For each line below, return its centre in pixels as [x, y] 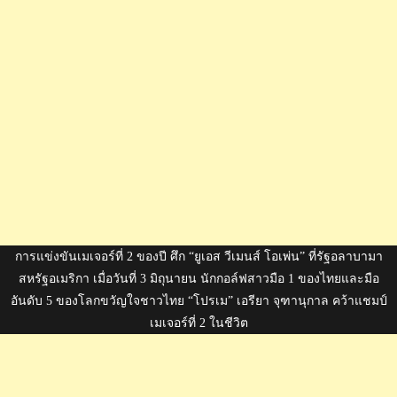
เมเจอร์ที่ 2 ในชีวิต [198, 323]
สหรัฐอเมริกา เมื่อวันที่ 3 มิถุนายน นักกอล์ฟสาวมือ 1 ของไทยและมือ [198, 278]
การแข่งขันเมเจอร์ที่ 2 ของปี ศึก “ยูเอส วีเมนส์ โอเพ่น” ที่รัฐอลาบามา [198, 256]
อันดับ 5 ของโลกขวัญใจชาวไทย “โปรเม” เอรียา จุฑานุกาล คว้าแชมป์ [198, 300]
